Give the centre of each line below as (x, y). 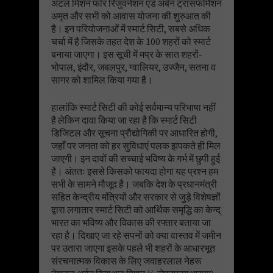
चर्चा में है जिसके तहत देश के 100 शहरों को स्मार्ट (131, 41)
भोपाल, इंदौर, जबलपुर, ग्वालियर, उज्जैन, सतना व (133, 67)
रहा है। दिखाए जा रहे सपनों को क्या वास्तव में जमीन (136, 235)
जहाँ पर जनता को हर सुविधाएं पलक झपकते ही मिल (136, 145)
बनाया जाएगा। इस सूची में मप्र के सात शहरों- (127, 54)
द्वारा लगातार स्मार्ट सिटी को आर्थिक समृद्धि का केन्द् (136, 209)
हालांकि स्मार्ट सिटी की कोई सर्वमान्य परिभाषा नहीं (133, 107)
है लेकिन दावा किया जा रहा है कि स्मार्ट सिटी (124, 120)
